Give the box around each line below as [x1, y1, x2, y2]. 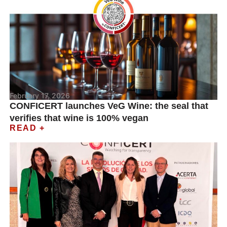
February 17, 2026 [10, 91, 70, 100]
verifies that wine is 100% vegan [10, 113, 149, 123]
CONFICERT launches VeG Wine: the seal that [10, 101, 209, 111]
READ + [10, 124, 45, 132]
